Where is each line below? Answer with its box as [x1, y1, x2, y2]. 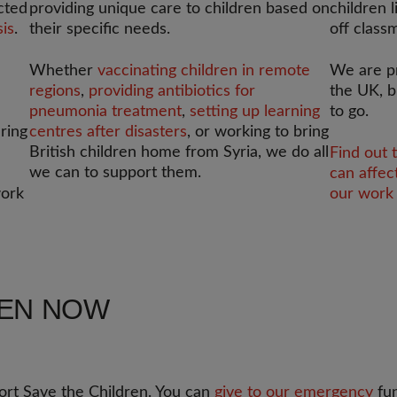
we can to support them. [29, 165, 202, 181]
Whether [29, 63, 98, 79]
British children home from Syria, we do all [29, 144, 330, 160]
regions [29, 83, 82, 99]
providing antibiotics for [89, 83, 256, 99]
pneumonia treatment [29, 104, 183, 120]
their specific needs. [29, 21, 171, 37]
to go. [330, 104, 370, 120]
